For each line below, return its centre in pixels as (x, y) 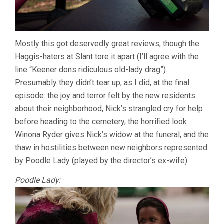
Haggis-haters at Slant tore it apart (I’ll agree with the (107, 57)
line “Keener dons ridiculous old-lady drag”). (91, 70)
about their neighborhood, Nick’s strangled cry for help (109, 109)
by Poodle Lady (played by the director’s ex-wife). (102, 161)
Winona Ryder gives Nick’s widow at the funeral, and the (112, 135)
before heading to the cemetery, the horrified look (101, 122)
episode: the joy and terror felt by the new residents (105, 96)
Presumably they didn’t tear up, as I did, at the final (102, 83)
